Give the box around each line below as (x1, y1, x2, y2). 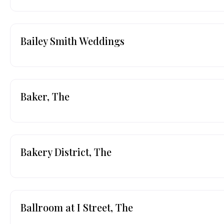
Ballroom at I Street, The (20, 200, 133, 214)
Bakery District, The (20, 144, 111, 158)
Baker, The (20, 89, 69, 103)
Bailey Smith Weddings (20, 33, 124, 47)
